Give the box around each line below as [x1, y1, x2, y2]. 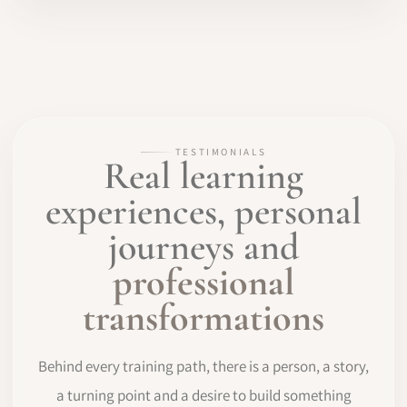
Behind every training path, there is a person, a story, [38, 356, 369, 377]
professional [113, 259, 294, 306]
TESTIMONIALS [174, 145, 267, 159]
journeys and [108, 223, 299, 271]
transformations [83, 294, 324, 342]
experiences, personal [45, 188, 362, 235]
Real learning [104, 153, 303, 200]
